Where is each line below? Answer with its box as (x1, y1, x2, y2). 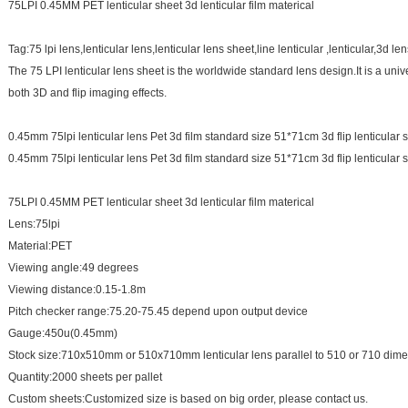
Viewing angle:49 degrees (8, 261, 138, 274)
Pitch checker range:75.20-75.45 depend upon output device (8, 305, 308, 318)
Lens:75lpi (8, 218, 60, 230)
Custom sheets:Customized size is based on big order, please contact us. (8, 393, 368, 405)
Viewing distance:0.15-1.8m (8, 283, 146, 296)
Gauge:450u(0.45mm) (8, 327, 117, 340)
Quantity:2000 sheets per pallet (8, 371, 162, 383)
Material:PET (8, 240, 72, 252)
